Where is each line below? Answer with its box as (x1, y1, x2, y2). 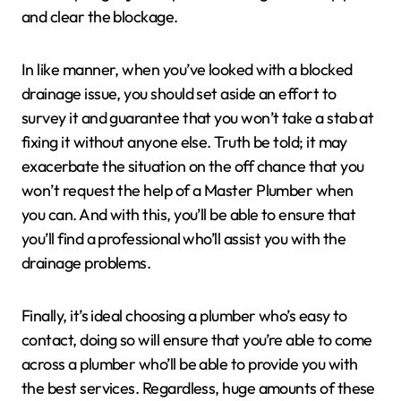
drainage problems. (21, 252, 151, 274)
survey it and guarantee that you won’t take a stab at (21, 107, 374, 129)
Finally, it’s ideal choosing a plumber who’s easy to (21, 305, 347, 327)
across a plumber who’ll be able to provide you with (21, 354, 358, 375)
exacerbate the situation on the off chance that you (21, 156, 364, 177)
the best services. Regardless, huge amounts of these (21, 378, 375, 399)
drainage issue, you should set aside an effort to (21, 83, 337, 105)
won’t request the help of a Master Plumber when (21, 180, 354, 201)
